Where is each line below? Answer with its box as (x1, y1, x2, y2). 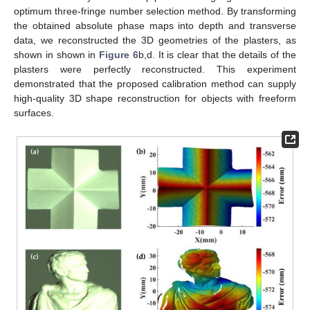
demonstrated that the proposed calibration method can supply (14, 78, 296, 90)
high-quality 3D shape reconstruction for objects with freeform (14, 93, 296, 104)
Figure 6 (99, 49, 138, 61)
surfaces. (14, 107, 54, 119)
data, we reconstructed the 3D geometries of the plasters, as (14, 35, 296, 46)
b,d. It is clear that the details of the (138, 49, 297, 61)
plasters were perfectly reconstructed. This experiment (14, 64, 296, 75)
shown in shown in (14, 49, 100, 61)
